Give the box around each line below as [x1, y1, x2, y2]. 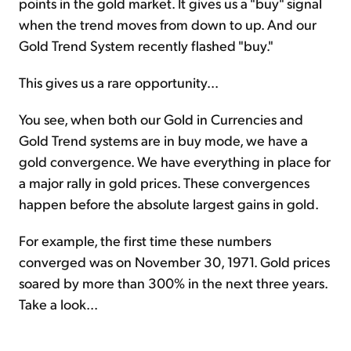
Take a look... [19, 295, 98, 313]
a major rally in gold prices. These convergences [19, 173, 309, 192]
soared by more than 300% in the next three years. [19, 273, 327, 292]
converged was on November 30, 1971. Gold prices [19, 252, 330, 271]
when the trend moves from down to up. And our [19, 15, 317, 34]
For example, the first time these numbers [19, 231, 271, 250]
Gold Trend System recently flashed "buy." [19, 36, 273, 55]
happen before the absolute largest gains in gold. [19, 194, 319, 213]
